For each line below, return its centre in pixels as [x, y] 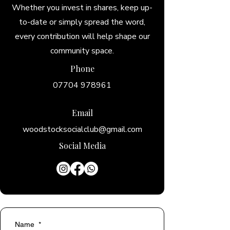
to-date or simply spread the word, [82, 22]
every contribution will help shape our [82, 36]
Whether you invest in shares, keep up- [82, 8]
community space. [82, 51]
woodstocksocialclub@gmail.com [82, 129]
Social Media [82, 146]
